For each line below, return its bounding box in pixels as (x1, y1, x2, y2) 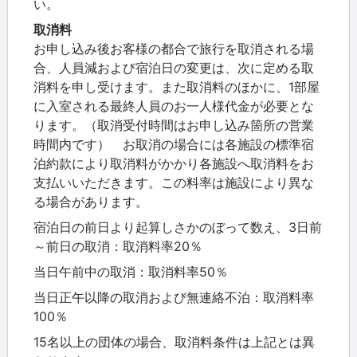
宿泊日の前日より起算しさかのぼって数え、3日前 (33, 219, 322, 236)
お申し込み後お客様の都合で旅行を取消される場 (33, 41, 314, 57)
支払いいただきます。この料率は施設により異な (33, 175, 314, 191)
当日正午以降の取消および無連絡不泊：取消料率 (33, 289, 314, 306)
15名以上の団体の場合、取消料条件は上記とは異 (33, 334, 315, 351)
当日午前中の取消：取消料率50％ (33, 264, 228, 280)
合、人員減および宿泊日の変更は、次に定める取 (33, 60, 314, 76)
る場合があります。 (33, 194, 148, 210)
